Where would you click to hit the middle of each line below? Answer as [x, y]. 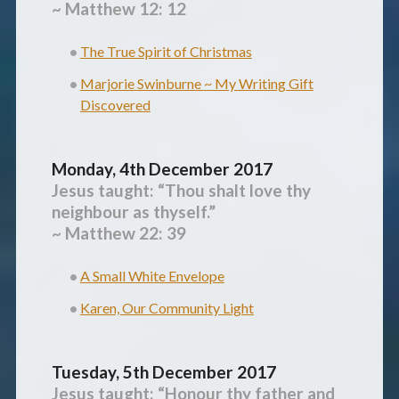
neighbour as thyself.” [133, 212]
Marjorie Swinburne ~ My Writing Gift [196, 84]
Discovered [115, 105]
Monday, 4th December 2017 [162, 169]
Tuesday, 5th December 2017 [163, 372]
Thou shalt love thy [237, 191]
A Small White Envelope [152, 276]
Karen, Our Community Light [167, 308]
